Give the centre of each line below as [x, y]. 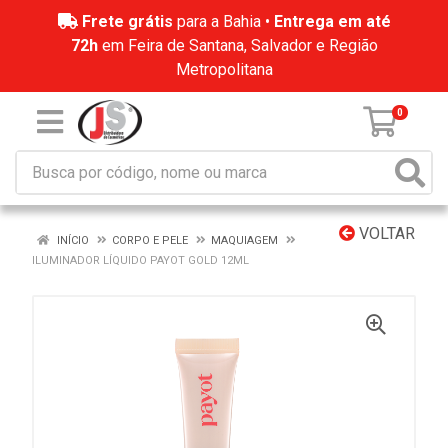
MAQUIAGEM [244, 240]
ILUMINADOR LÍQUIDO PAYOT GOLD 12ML [140, 260]
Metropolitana [224, 69]
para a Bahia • [223, 21]
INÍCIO [71, 240]
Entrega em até [332, 21]
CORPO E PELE [150, 240]
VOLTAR [385, 233]
